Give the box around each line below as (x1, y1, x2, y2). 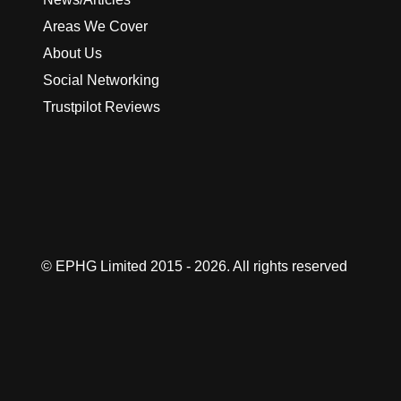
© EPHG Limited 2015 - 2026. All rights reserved (40, 259, 347, 274)
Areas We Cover (43, 19, 148, 34)
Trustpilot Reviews (43, 99, 160, 115)
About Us (43, 46, 102, 61)
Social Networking (43, 73, 159, 88)
